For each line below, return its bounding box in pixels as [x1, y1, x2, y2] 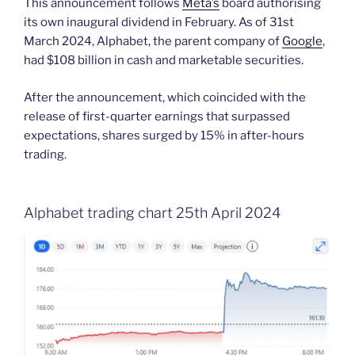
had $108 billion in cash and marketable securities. [24, 53, 303, 68]
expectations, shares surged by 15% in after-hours [24, 128, 304, 143]
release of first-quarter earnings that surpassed [24, 109, 290, 124]
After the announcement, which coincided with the [24, 90, 306, 105]
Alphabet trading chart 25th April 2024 [24, 204, 281, 222]
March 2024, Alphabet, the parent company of [24, 34, 282, 49]
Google [282, 34, 323, 49]
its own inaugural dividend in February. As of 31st [24, 15, 294, 30]
